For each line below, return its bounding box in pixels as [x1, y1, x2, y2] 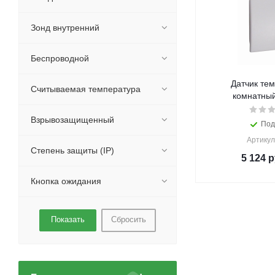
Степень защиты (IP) [31, 145, 114, 155]
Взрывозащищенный [31, 115, 114, 125]
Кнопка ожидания [31, 176, 101, 186]
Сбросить [111, 215, 146, 224]
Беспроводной [31, 53, 89, 63]
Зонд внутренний [31, 23, 99, 33]
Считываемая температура [31, 84, 141, 94]
